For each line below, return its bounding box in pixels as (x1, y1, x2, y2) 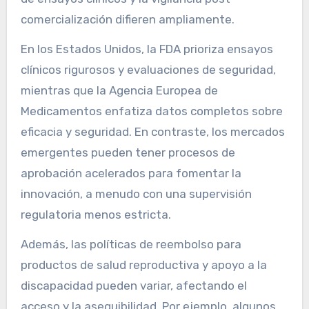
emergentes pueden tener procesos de (20, 146, 235, 160)
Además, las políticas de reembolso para (20, 237, 241, 251)
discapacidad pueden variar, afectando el (20, 279, 247, 292)
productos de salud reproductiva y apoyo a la (20, 258, 267, 272)
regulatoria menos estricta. (20, 208, 171, 222)
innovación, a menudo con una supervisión (20, 187, 252, 201)
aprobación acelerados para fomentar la (20, 166, 241, 181)
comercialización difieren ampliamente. (20, 12, 235, 27)
